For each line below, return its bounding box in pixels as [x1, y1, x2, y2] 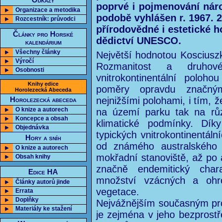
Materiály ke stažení [15, 205, 72, 212]
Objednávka [15, 124, 49, 131]
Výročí [15, 57, 34, 64]
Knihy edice [28, 81, 59, 87]
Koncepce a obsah [15, 115, 68, 122]
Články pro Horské [13, 30, 74, 38]
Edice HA [28, 168, 58, 176]
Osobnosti [15, 66, 44, 73]
